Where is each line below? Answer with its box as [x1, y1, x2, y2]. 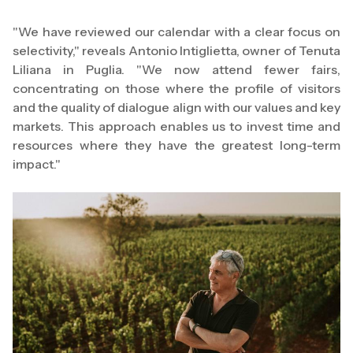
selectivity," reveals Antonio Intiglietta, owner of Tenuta [13, 43, 340, 58]
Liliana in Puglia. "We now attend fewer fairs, [13, 61, 340, 77]
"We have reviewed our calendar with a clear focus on [13, 24, 340, 39]
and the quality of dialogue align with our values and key [13, 99, 340, 115]
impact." [13, 156, 61, 172]
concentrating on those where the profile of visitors [13, 80, 340, 96]
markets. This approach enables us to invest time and [13, 118, 340, 134]
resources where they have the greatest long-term [13, 137, 340, 153]
